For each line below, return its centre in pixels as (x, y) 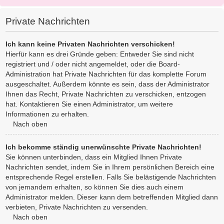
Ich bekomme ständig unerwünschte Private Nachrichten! (103, 147)
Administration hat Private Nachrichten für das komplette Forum (106, 74)
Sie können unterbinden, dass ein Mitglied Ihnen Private (94, 157)
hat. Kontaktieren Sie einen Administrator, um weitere (89, 104)
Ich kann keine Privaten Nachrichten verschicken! (90, 44)
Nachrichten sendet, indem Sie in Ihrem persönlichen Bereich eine (110, 167)
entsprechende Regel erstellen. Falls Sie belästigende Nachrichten (111, 177)
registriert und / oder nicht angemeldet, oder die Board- (93, 64)
